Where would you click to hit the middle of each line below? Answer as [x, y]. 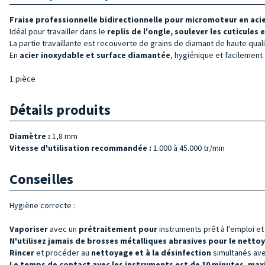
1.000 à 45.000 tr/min [188, 148]
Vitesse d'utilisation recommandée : [80, 148]
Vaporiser [29, 229]
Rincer [22, 252]
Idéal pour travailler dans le [58, 31]
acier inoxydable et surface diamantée [95, 55]
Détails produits [60, 109]
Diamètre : [30, 136]
